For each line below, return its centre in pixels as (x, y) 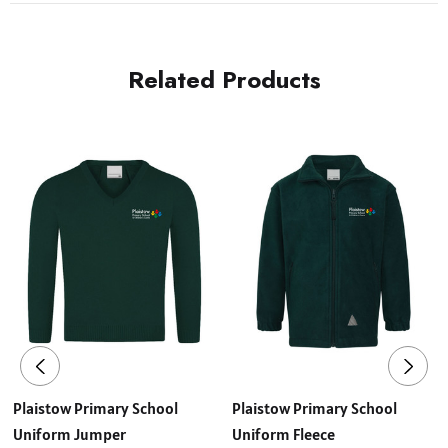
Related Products (224, 79)
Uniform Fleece (283, 433)
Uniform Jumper (69, 433)
